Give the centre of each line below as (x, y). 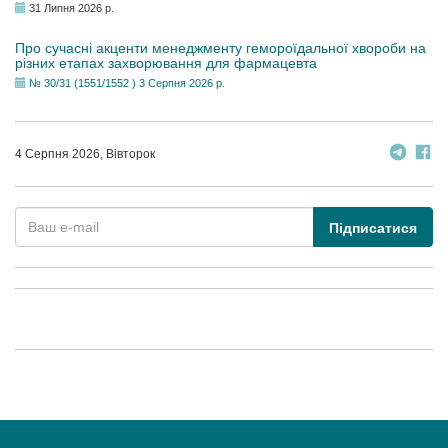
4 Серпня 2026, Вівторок (85, 154)
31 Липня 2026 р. (71, 8)
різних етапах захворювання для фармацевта (166, 63)
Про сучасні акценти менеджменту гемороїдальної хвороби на (220, 48)
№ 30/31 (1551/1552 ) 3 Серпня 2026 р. (127, 83)
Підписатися (373, 228)
